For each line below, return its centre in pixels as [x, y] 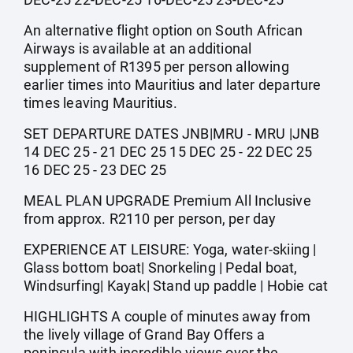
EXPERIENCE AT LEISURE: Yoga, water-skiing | [170, 249]
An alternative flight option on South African [163, 30]
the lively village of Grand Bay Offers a [144, 334]
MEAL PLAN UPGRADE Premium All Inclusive [167, 201]
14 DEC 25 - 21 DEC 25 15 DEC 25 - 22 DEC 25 [168, 152]
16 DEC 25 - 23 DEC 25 [95, 170]
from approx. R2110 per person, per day [150, 219]
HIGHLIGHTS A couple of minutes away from [167, 316]
